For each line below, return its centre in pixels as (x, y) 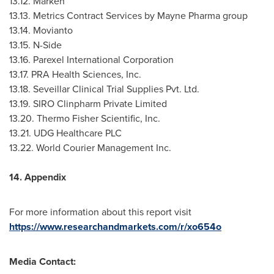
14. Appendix (38, 177)
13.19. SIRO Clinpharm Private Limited (88, 103)
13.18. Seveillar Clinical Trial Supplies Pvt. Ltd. (104, 89)
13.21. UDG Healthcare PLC (65, 133)
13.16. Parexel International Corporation (91, 59)
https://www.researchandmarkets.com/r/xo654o (115, 227)
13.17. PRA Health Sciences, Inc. (75, 74)
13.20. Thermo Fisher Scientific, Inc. (85, 118)
